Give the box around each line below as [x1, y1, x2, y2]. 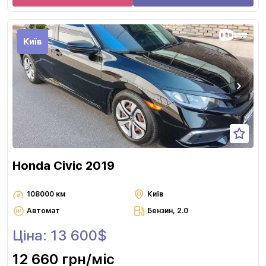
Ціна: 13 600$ [12, 227, 107, 245]
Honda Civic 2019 [12, 159, 115, 173]
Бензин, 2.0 [147, 206, 188, 216]
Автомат [27, 206, 60, 216]
